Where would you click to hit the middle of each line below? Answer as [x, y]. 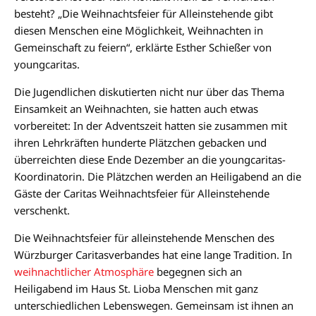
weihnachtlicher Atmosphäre [84, 272]
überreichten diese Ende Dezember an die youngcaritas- [150, 160]
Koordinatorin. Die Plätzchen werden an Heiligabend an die [158, 177]
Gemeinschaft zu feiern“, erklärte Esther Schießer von [143, 48]
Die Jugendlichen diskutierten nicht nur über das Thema [149, 92]
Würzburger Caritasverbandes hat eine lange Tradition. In [153, 255]
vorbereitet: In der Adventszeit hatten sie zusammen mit [151, 126]
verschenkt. [42, 211]
